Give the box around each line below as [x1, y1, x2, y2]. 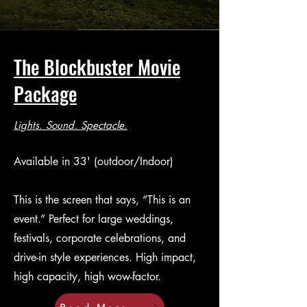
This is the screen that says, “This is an [14, 193, 191, 207]
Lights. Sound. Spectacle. [14, 119, 127, 132]
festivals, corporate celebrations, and [14, 231, 186, 245]
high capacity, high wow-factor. [14, 269, 161, 284]
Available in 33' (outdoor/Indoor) [14, 154, 173, 169]
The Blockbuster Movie [14, 53, 180, 81]
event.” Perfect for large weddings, [14, 212, 173, 226]
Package [14, 79, 77, 108]
